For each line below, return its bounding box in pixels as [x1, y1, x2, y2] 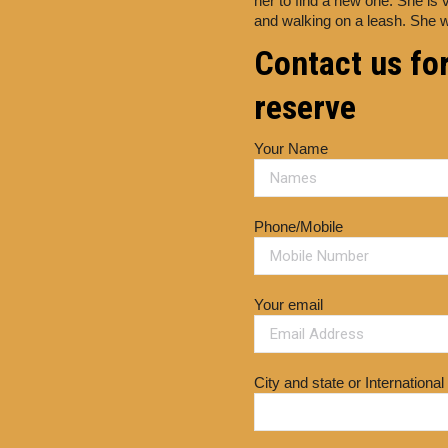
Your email [254, 296, 323, 313]
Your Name [254, 140, 328, 157]
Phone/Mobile [254, 218, 343, 235]
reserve [254, 87, 356, 127]
